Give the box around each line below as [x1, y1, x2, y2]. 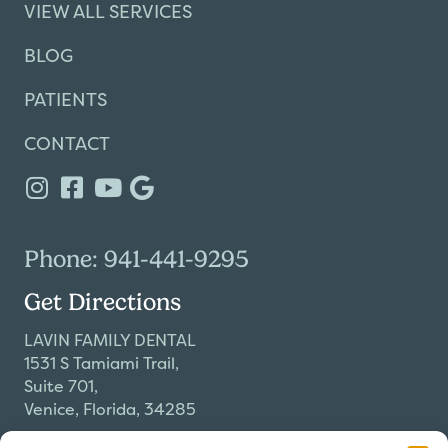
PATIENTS [24, 87, 107, 113]
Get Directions [24, 288, 181, 317]
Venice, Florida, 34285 [24, 398, 196, 421]
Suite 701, [24, 375, 98, 398]
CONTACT [24, 131, 110, 157]
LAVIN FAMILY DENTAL [24, 329, 196, 352]
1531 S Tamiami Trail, [24, 352, 179, 375]
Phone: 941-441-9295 [24, 245, 249, 274]
